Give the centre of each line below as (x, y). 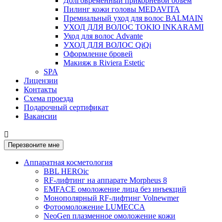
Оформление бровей (98, 54)
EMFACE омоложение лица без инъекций (115, 189)
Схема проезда (49, 98)
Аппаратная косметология (68, 162)
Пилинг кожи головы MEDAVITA (122, 9)
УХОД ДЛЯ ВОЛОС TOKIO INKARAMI (134, 27)
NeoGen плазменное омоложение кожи (110, 216)
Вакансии (40, 116)
